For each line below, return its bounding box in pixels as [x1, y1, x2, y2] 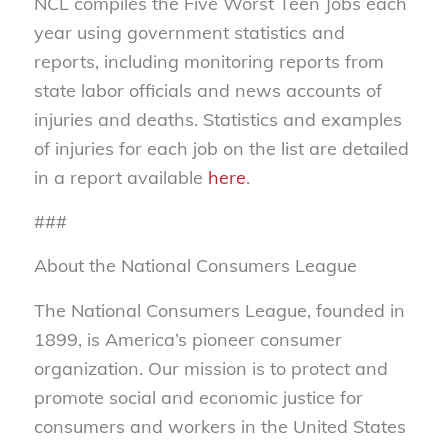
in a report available [33, 165, 208, 189]
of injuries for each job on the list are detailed [33, 136, 409, 160]
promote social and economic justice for [33, 385, 363, 409]
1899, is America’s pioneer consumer [33, 327, 342, 351]
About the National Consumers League [33, 254, 357, 278]
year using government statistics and [33, 20, 345, 44]
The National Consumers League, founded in [33, 298, 405, 322]
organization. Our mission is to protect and [33, 356, 388, 380]
